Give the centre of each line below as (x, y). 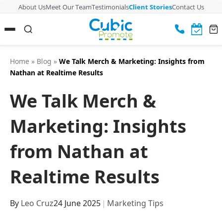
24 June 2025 (77, 203)
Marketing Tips (135, 203)
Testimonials (110, 7)
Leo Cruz (37, 203)
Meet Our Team (68, 7)
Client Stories (150, 7)
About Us (32, 7)
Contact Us (188, 7)
